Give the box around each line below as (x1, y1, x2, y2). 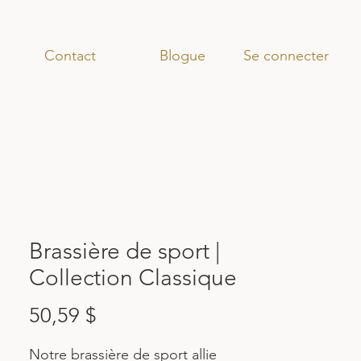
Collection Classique (29, 264, 237, 291)
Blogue (159, 47, 205, 64)
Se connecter (243, 46, 329, 64)
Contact (44, 47, 96, 64)
